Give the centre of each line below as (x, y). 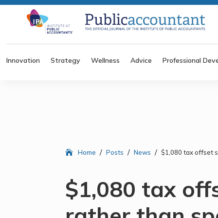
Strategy (66, 60)
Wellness (106, 60)
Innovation (23, 60)
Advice (141, 60)
